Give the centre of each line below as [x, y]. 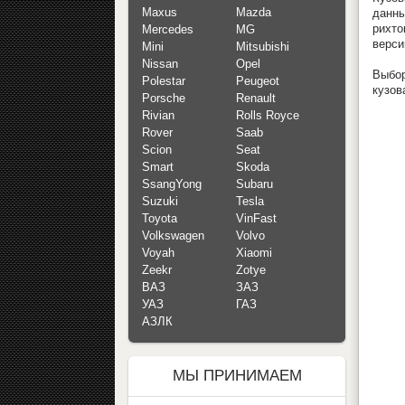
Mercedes [168, 30]
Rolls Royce [268, 116]
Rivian [158, 116]
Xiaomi [254, 253]
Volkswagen [173, 236]
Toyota [160, 219]
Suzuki [160, 202]
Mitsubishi [263, 47]
